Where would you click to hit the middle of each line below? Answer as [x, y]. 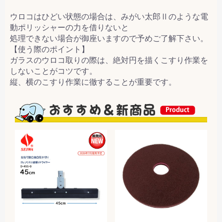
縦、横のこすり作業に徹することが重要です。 [93, 82]
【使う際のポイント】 [50, 49]
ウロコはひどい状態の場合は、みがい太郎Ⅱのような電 [109, 16]
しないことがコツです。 [54, 71]
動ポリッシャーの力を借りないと [69, 27]
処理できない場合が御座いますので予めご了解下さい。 [109, 38]
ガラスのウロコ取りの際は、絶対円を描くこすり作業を [109, 60]
